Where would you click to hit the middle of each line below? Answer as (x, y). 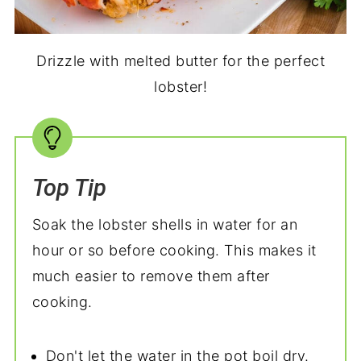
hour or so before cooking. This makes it (174, 250)
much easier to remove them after (151, 276)
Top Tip (69, 188)
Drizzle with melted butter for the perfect (180, 61)
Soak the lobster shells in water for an (165, 224)
